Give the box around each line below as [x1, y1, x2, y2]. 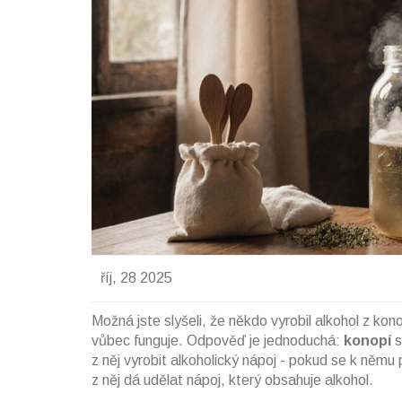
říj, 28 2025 [100, 270, 172, 286]
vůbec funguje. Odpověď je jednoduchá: [92, 332, 344, 348]
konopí [344, 332, 391, 348]
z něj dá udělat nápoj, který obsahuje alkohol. [92, 371, 373, 388]
